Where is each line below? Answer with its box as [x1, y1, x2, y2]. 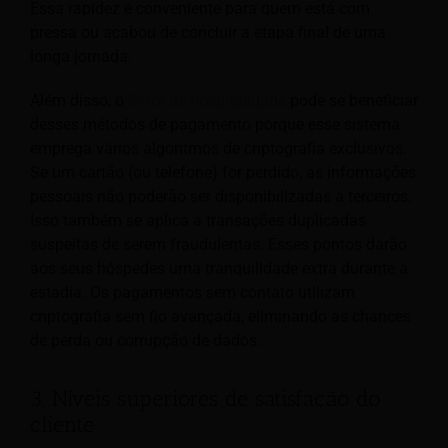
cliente [30, 410, 94, 438]
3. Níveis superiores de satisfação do [30, 384, 380, 412]
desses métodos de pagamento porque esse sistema [30, 114, 400, 134]
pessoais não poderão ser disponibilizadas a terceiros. [30, 186, 412, 206]
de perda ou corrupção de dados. [30, 330, 261, 350]
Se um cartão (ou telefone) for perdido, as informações [30, 162, 416, 182]
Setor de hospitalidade [128, 90, 286, 110]
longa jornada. [30, 46, 132, 66]
